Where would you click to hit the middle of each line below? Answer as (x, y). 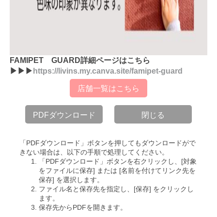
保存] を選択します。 (71, 180)
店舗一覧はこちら (108, 89)
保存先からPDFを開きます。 (83, 208)
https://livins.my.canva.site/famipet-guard (108, 71)
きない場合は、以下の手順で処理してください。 (94, 153)
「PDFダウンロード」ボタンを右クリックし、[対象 (118, 162)
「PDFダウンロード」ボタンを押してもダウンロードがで (108, 143)
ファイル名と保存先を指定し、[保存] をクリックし (116, 189)
